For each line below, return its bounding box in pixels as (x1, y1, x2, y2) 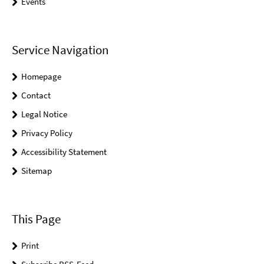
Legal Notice (21, 108, 67, 120)
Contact (21, 89, 51, 101)
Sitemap (21, 164, 52, 176)
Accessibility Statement (21, 146, 107, 157)
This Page (12, 211, 61, 227)
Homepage (21, 70, 61, 82)
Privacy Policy (21, 127, 72, 138)
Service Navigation (12, 41, 108, 58)
